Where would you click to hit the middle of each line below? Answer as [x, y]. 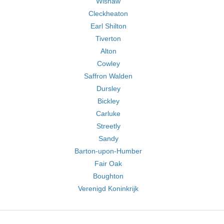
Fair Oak [108, 163]
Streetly [108, 126]
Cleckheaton [108, 13]
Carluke [108, 113]
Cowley [108, 63]
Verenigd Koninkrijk [108, 188]
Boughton [108, 176]
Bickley [108, 101]
